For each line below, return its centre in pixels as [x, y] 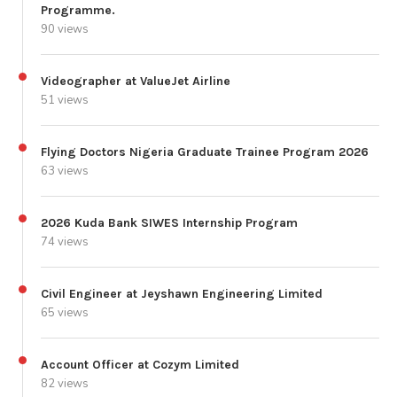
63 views [65, 171]
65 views [65, 312]
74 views [65, 241]
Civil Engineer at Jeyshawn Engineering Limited [182, 293]
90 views [65, 29]
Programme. [78, 10]
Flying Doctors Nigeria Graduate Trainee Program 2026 [205, 152]
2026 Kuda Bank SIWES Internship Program [169, 222]
